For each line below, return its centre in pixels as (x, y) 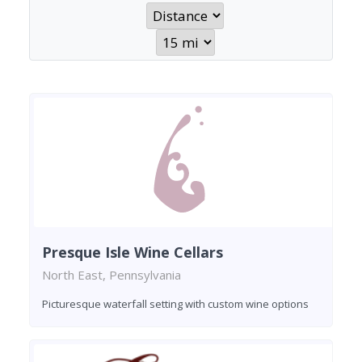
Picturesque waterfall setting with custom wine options (175, 303)
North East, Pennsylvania (112, 274)
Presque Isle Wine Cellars (133, 252)
